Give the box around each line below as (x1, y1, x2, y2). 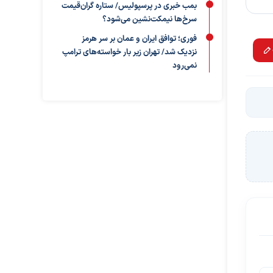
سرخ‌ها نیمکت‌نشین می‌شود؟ (102, 13, 197, 26)
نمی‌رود (172, 60, 197, 72)
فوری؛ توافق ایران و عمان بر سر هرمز (81, 33, 197, 45)
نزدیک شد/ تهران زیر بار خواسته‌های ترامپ (62, 46, 197, 58)
